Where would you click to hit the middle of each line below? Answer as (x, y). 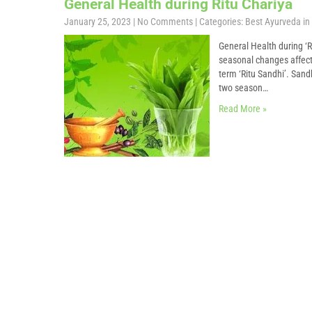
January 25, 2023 (97, 22)
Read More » (243, 109)
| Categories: (220, 22)
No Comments (165, 22)
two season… (243, 88)
